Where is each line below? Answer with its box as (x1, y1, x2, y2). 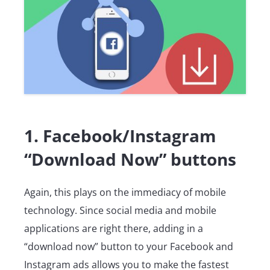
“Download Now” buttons (24, 148, 236, 171)
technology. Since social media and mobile (24, 204, 216, 218)
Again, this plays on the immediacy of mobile (24, 186, 226, 199)
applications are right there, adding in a (24, 222, 203, 236)
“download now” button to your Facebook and (24, 240, 233, 254)
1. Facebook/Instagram (24, 124, 216, 148)
